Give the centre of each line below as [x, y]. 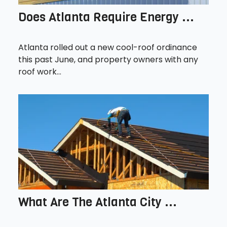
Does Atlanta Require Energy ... [106, 17]
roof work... [40, 71]
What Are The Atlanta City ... [98, 202]
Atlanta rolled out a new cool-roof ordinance [108, 47]
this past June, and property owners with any [108, 59]
